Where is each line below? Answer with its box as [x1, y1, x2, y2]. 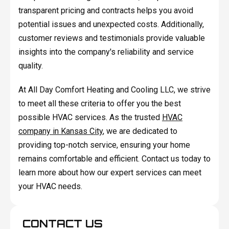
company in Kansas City [18, 126, 103, 136]
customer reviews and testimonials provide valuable [18, 33, 205, 43]
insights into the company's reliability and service [18, 47, 194, 57]
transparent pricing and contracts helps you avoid [18, 5, 193, 15]
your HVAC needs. [18, 181, 82, 191]
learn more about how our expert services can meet [18, 167, 201, 177]
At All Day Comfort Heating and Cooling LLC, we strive [18, 84, 211, 95]
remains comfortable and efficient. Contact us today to [18, 153, 211, 164]
